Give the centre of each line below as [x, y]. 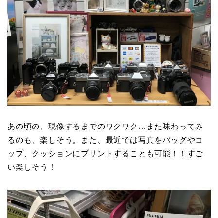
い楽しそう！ [32, 167]
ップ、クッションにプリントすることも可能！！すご [106, 153]
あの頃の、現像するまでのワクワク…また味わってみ [106, 126]
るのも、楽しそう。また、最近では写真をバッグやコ [106, 140]
